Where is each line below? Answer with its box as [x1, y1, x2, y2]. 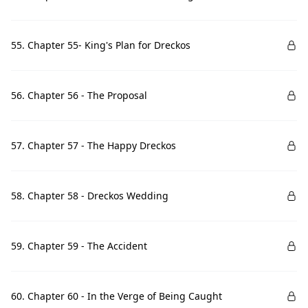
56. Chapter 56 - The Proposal [11, 89, 147, 102]
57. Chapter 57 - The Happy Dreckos [11, 139, 176, 152]
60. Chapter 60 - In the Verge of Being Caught [11, 289, 222, 302]
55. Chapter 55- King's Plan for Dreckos [11, 38, 190, 52]
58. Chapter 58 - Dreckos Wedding [11, 189, 168, 202]
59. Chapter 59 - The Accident [11, 239, 147, 252]
